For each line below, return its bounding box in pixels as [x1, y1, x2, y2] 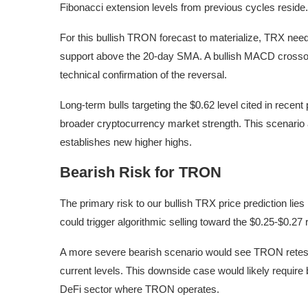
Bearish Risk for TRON [60, 164, 221, 181]
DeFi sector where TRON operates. [60, 283, 219, 296]
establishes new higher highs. [60, 136, 192, 148]
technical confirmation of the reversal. [60, 69, 227, 81]
